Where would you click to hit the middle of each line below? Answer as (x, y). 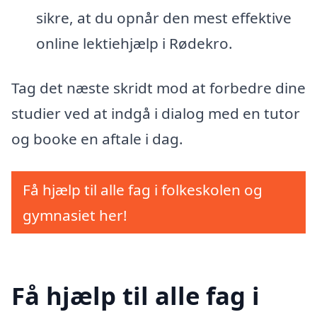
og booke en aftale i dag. (97, 139)
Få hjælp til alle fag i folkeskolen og (143, 190)
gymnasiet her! (75, 215)
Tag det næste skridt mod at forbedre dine (158, 88)
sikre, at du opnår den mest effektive (163, 17)
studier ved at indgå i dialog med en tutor (156, 114)
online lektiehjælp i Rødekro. (134, 43)
